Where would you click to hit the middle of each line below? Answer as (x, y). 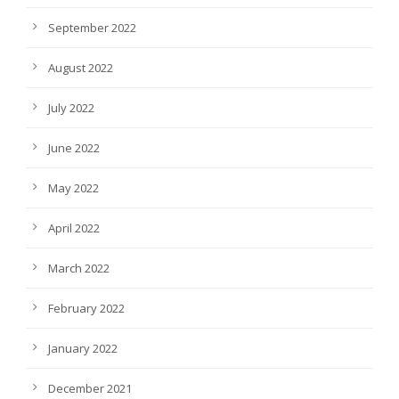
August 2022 (81, 67)
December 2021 (90, 388)
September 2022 (92, 27)
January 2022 (83, 348)
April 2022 (74, 228)
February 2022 (86, 308)
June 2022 (74, 147)
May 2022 (73, 187)
